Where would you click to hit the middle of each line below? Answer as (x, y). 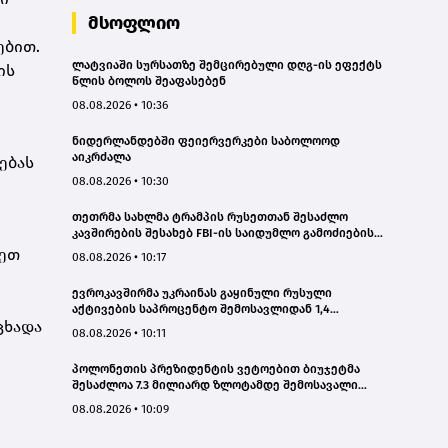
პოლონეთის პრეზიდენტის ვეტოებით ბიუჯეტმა (216, 368)
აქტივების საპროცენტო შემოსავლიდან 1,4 (201, 308)
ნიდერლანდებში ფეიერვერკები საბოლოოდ (206, 140)
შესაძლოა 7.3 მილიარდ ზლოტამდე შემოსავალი (215, 384)
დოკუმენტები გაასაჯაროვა (153, 248)
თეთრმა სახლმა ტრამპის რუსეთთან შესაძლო (210, 216)
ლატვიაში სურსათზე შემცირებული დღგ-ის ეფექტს (227, 64)
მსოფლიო (134, 22)
